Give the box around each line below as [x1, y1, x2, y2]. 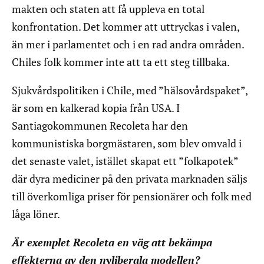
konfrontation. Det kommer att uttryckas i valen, [12, 19, 239, 34]
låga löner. [12, 207, 60, 222]
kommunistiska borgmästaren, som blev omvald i [12, 136, 242, 151]
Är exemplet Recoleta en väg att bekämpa [12, 235, 212, 250]
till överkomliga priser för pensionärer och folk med [12, 189, 252, 204]
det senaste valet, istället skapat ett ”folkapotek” [12, 154, 238, 169]
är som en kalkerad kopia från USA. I [12, 101, 180, 115]
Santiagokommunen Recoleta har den [12, 118, 188, 133]
